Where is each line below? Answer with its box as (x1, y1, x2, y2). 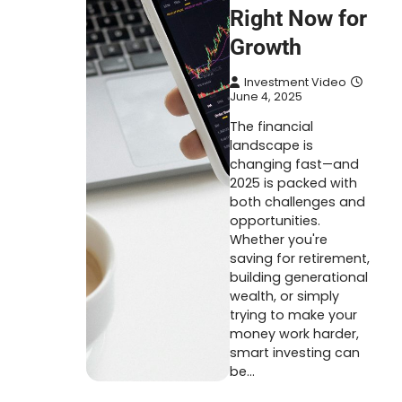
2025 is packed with (230, 174, 357, 192)
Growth (230, 34, 301, 60)
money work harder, (230, 325, 359, 343)
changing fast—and (230, 155, 359, 173)
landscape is (230, 136, 313, 154)
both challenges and (230, 193, 365, 211)
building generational (230, 268, 368, 286)
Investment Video (244, 74, 346, 90)
